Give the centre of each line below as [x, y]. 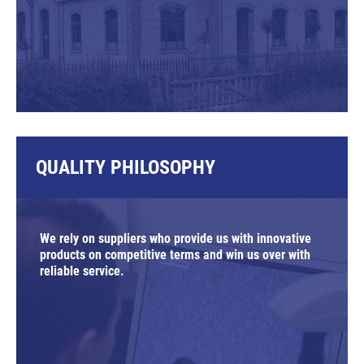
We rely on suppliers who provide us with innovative [175, 239]
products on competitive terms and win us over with [175, 255]
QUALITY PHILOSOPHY [126, 168]
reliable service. [82, 271]
